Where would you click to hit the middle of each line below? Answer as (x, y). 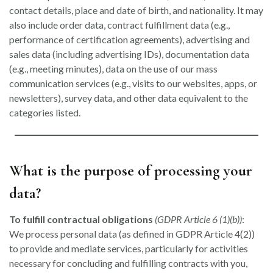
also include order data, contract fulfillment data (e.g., (119, 25)
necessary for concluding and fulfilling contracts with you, (128, 263)
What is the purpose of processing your (131, 170)
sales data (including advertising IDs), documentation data (129, 54)
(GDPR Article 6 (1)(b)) (198, 219)
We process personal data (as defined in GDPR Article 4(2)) (132, 234)
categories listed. (45, 112)
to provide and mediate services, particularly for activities (129, 248)
